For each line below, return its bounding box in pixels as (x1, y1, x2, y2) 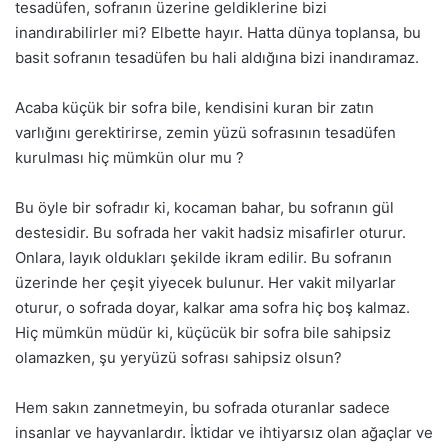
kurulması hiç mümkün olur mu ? (15, 148, 244, 168)
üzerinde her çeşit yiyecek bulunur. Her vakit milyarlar (15, 273, 396, 293)
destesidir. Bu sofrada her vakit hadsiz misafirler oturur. (15, 223, 406, 243)
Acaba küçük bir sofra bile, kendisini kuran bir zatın (15, 98, 374, 118)
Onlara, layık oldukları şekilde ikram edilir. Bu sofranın (15, 248, 392, 268)
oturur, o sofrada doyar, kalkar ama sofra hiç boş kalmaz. (15, 298, 410, 318)
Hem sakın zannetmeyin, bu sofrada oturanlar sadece (15, 398, 390, 418)
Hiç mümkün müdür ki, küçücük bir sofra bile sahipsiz (15, 323, 391, 343)
